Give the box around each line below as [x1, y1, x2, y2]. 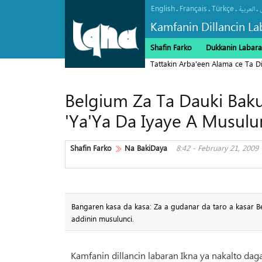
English [151, 3, 175, 13]
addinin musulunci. [71, 213, 134, 223]
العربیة [239, 4, 255, 14]
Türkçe [212, 3, 234, 13]
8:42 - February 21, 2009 [176, 143, 258, 153]
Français [180, 3, 207, 13]
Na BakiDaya [125, 143, 167, 153]
